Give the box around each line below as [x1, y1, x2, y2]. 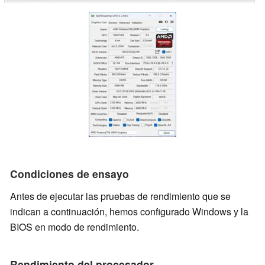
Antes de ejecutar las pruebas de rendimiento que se [10, 189, 231, 203]
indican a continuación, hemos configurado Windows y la [10, 205, 248, 219]
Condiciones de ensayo [10, 166, 129, 182]
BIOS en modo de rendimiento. [10, 220, 139, 234]
